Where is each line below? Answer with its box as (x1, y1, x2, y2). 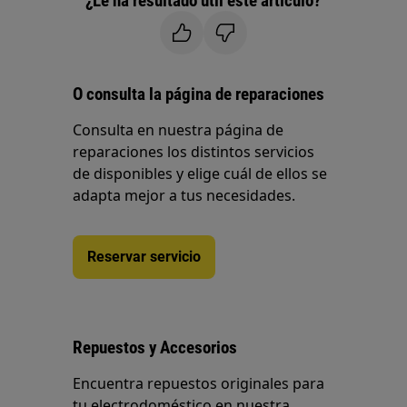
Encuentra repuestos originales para (73, 373, 325, 393)
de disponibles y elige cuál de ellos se (73, 164, 328, 184)
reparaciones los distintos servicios (73, 142, 315, 162)
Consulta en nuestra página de (73, 120, 284, 140)
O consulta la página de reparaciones (73, 84, 325, 104)
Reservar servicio (87, 248, 202, 265)
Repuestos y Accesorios (73, 337, 238, 358)
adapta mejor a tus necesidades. (73, 185, 296, 205)
